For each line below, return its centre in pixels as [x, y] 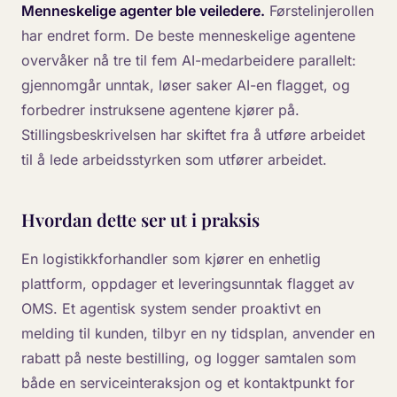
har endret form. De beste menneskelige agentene [188, 36]
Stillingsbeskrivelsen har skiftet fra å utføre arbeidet [193, 135]
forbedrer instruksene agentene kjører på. [160, 110]
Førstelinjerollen [319, 11]
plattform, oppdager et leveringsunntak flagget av [188, 284]
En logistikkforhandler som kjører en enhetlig [171, 259]
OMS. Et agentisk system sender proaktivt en [171, 309]
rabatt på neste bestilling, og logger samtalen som [189, 358]
